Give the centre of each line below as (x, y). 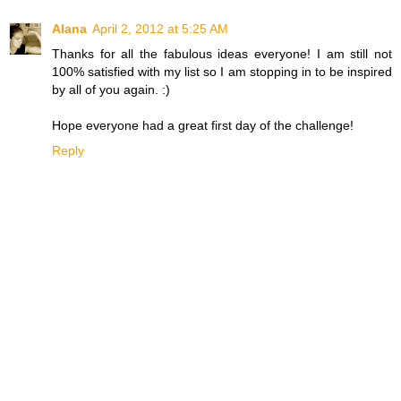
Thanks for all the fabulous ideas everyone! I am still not (222, 54)
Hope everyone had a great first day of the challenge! (203, 126)
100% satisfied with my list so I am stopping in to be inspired (222, 72)
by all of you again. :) (111, 90)
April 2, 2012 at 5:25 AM (160, 29)
